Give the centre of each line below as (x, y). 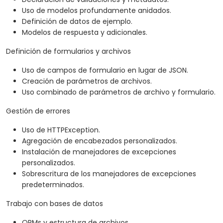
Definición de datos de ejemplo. (77, 22)
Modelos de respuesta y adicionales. (85, 33)
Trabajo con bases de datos (55, 204)
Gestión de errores (38, 111)
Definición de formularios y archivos (68, 52)
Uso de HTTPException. (61, 130)
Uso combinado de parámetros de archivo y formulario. (119, 92)
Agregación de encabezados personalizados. (100, 141)
